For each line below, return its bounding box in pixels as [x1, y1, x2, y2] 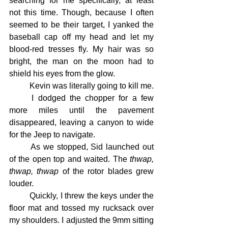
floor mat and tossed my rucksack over [9, 204, 154, 212]
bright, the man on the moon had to [9, 57, 154, 66]
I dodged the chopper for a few [9, 94, 32, 102]
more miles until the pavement [9, 106, 154, 115]
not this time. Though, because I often [9, 8, 154, 17]
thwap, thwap [9, 167, 59, 176]
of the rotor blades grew [59, 167, 154, 176]
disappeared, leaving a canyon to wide [9, 118, 154, 127]
